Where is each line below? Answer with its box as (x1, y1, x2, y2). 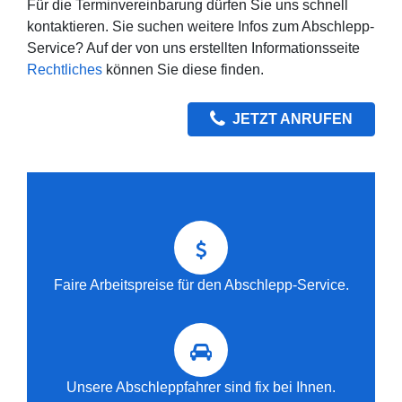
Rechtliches (27, 61, 102, 77)
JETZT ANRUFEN (232, 110, 353, 127)
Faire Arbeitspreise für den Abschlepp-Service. (53, 276, 349, 293)
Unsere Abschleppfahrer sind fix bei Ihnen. (66, 379, 336, 395)
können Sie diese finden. (102, 61, 264, 77)
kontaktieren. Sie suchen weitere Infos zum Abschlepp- (27, 18, 374, 34)
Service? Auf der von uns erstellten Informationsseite (27, 39, 360, 56)
